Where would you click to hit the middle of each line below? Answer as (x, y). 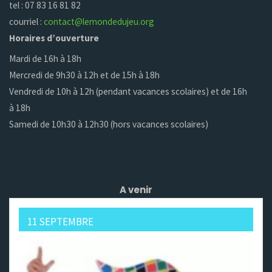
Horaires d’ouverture (54, 38)
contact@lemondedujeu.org (99, 21)
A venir (136, 189)
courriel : (27, 21)
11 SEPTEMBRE (61, 221)
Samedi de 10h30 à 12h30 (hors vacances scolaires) (109, 124)
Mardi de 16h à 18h (46, 59)
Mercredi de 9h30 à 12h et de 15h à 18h (85, 75)
